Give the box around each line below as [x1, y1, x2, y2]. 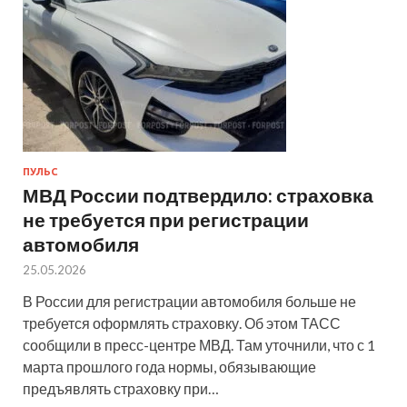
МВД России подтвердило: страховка [23, 183, 373, 206]
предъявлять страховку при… [23, 379, 219, 397]
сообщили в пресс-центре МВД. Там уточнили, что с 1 [23, 335, 375, 353]
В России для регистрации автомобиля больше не [23, 292, 356, 310]
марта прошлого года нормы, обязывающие [23, 357, 316, 375]
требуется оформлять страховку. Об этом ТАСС [23, 313, 341, 332]
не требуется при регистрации [23, 207, 309, 231]
